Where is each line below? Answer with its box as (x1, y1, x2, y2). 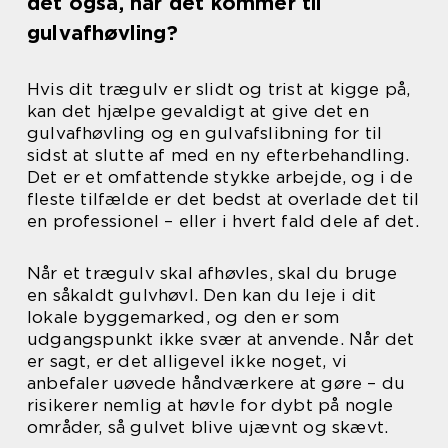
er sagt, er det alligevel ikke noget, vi (27, 351, 348, 371)
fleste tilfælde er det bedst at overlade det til (27, 189, 420, 209)
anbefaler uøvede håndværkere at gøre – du (27, 373, 406, 393)
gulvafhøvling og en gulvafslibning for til (27, 123, 383, 143)
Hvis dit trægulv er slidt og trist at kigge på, (27, 79, 411, 99)
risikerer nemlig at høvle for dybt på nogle (27, 395, 394, 415)
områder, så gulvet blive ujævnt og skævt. (27, 417, 389, 437)
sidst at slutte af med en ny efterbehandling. (27, 145, 410, 165)
